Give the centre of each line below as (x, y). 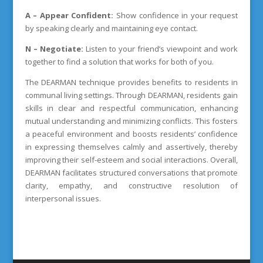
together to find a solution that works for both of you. (119, 62)
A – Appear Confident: (69, 15)
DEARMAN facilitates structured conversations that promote (131, 173)
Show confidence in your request (176, 15)
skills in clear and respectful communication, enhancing (131, 108)
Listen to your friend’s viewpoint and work (161, 49)
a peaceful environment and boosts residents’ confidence (131, 134)
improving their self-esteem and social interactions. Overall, (131, 160)
